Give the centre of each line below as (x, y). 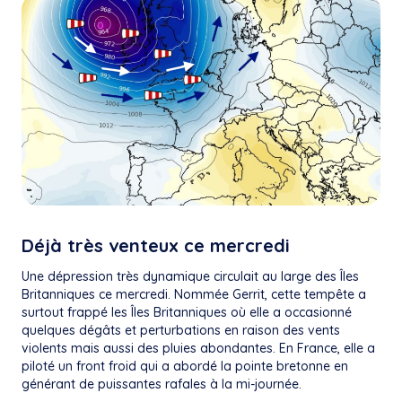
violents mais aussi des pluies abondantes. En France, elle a (198, 348)
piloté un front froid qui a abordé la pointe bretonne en (185, 366)
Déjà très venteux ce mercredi (156, 245)
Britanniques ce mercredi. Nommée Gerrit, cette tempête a (194, 294)
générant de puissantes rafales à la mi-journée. (162, 384)
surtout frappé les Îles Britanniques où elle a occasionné (187, 312)
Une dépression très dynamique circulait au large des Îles (190, 276)
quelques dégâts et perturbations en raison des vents (181, 330)
